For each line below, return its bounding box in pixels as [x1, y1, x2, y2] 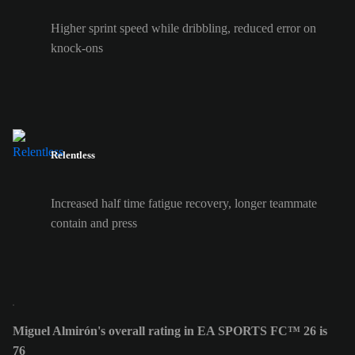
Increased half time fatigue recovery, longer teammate [51, 197, 317, 211]
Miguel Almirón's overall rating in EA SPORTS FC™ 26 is [13, 324, 327, 338]
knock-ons [51, 40, 103, 55]
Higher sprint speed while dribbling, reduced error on [51, 21, 316, 35]
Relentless [51, 149, 95, 162]
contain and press [51, 216, 137, 231]
